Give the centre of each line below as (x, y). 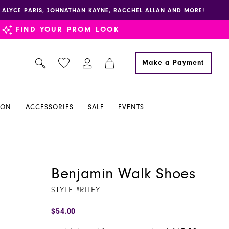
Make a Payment (173, 63)
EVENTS (131, 108)
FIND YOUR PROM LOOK (67, 29)
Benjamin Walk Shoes (123, 174)
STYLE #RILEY (76, 190)
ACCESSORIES (50, 108)
